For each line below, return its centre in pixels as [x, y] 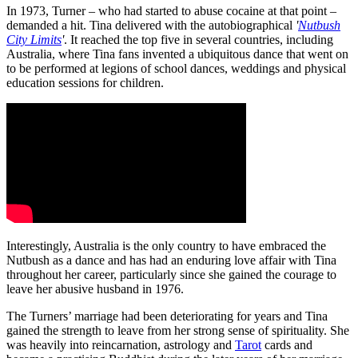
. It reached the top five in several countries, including [199, 39]
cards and [287, 344]
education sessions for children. [85, 82]
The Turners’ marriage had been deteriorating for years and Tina [167, 316]
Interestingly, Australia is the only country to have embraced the [166, 245]
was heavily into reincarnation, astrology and [121, 344]
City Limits [34, 39]
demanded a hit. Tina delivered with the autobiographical [151, 25]
